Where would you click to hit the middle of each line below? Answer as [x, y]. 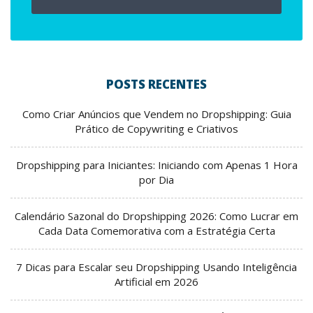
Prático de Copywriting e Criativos [156, 129]
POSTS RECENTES [156, 85]
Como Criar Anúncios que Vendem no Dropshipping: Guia [156, 114]
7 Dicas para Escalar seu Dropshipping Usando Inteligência [156, 267]
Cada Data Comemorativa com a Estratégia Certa [156, 231]
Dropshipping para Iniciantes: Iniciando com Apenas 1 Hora [156, 165]
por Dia [156, 180]
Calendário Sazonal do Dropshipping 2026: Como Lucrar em [156, 216]
